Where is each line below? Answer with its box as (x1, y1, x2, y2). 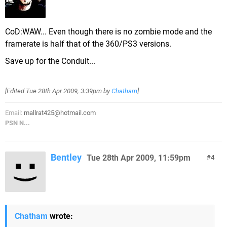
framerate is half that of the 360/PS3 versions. (5, 39, 171, 49)
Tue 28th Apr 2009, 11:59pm (87, 153, 191, 163)
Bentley (51, 152, 82, 163)
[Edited (5, 87, 26, 95)
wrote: (48, 211, 73, 221)
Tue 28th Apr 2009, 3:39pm (26, 87, 102, 95)
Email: (5, 109, 24, 117)
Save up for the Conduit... (5, 56, 95, 66)
